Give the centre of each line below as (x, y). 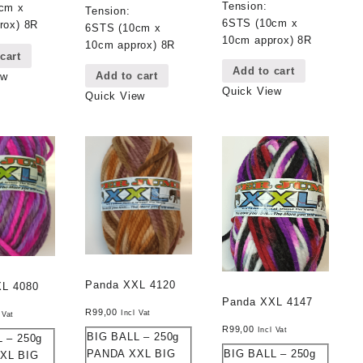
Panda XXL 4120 (131, 284)
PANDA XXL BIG (131, 353)
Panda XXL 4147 (268, 301)
